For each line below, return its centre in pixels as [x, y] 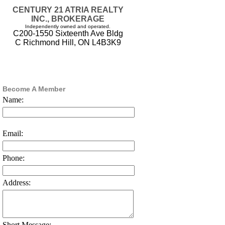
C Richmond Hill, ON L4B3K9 [68, 43]
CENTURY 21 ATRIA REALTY [68, 10]
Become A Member [34, 89]
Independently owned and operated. [68, 27]
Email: [13, 134]
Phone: [14, 158]
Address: [17, 183]
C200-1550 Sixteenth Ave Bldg [68, 34]
